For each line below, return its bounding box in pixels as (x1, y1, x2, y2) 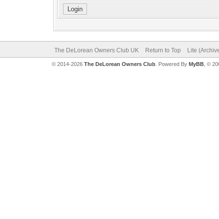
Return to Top (145, 47, 181, 54)
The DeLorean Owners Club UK (54, 47, 139, 54)
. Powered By (155, 61, 189, 67)
